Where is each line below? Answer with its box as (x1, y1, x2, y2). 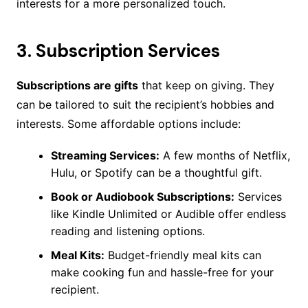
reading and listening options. (50, 224, 205, 239)
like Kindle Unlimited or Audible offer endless (50, 207, 286, 221)
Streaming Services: (50, 148, 159, 163)
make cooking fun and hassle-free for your (50, 265, 274, 280)
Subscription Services (35, 39, 220, 63)
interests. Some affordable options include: (16, 117, 241, 131)
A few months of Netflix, (159, 148, 290, 163)
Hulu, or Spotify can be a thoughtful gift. (50, 166, 262, 180)
